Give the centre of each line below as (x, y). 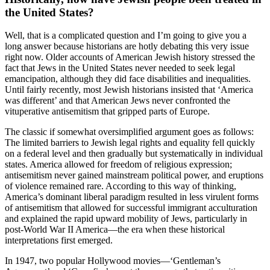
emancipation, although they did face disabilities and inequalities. (128, 79)
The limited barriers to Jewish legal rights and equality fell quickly (130, 143)
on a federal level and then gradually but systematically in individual (134, 154)
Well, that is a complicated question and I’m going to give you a (126, 36)
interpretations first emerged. (59, 240)
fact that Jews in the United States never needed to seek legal (120, 68)
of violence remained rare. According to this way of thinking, (121, 186)
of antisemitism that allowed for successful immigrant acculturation (131, 208)
